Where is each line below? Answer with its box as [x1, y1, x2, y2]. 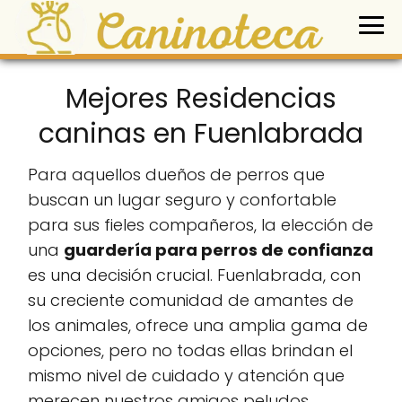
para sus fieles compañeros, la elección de [28, 214, 373, 237]
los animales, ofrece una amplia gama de [28, 314, 368, 337]
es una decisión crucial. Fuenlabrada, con [28, 264, 361, 287]
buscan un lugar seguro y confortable [28, 188, 336, 212]
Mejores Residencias [66, 80, 336, 118]
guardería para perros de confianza [64, 239, 373, 262]
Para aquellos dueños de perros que [28, 163, 325, 187]
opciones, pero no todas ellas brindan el [28, 339, 353, 363]
